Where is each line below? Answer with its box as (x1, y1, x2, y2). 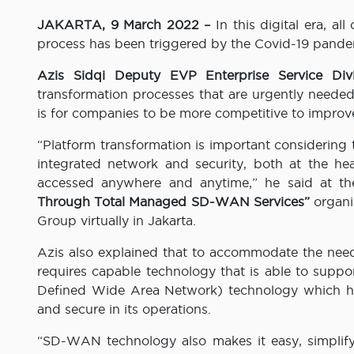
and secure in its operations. (37, 302, 211, 317)
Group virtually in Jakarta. (37, 213, 196, 228)
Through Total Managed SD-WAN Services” (37, 194, 310, 209)
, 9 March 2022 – (102, 17, 211, 32)
